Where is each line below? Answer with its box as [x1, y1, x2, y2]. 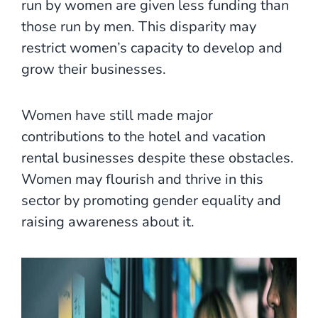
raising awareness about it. [21, 212, 194, 231]
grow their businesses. [21, 59, 166, 79]
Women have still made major [21, 105, 213, 125]
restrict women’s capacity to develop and [21, 38, 283, 57]
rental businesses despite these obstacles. [21, 148, 294, 168]
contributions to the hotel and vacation [21, 126, 265, 146]
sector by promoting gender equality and [21, 190, 281, 210]
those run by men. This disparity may [21, 16, 256, 36]
